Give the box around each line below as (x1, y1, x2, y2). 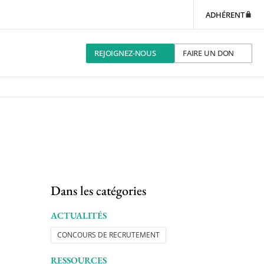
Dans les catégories (51, 182, 146, 200)
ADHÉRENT (205, 9, 245, 20)
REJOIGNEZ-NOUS (94, 47, 157, 58)
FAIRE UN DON (182, 47, 235, 58)
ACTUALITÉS (51, 210, 107, 222)
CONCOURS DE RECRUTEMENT (57, 230, 160, 240)
